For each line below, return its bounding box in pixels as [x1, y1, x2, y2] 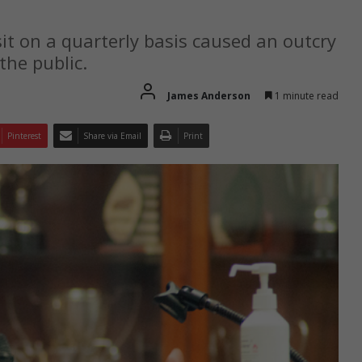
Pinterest [7, 130, 41, 142]
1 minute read [272, 89, 339, 103]
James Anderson [167, 89, 250, 103]
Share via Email [83, 130, 141, 142]
